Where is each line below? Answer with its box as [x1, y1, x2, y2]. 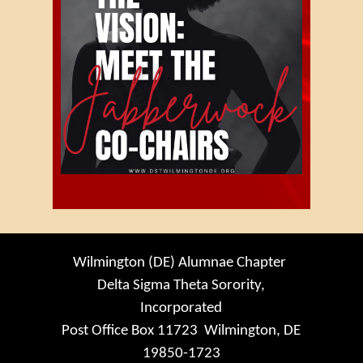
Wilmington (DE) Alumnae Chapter [73, 254, 290, 271]
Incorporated [140, 300, 223, 316]
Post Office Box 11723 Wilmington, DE [62, 322, 301, 339]
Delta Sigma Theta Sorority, [97, 277, 266, 293]
